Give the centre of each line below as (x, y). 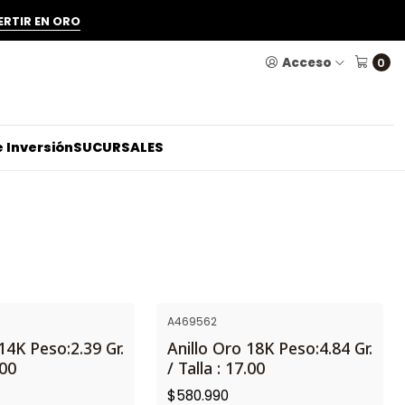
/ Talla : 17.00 (216, 368)
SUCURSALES (118, 147)
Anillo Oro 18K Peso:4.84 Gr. (270, 348)
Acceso (307, 62)
